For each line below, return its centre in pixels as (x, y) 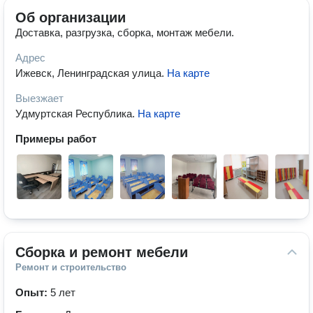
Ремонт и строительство (71, 267)
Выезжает (39, 98)
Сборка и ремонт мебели (102, 252)
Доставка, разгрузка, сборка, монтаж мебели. (125, 32)
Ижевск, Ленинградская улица (88, 73)
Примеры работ (56, 139)
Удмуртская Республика (74, 114)
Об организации (71, 17)
